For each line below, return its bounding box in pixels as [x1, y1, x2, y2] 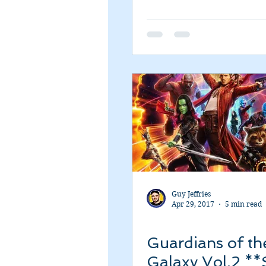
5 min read [225, 199, 262, 208]
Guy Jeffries [172, 189, 211, 198]
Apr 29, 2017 [172, 199, 214, 208]
